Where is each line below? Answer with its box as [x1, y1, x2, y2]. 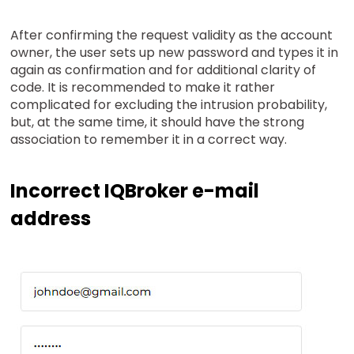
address [10, 205, 92, 232]
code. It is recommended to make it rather [10, 77, 276, 96]
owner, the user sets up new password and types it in [10, 43, 339, 62]
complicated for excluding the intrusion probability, [10, 95, 328, 114]
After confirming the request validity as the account [10, 25, 333, 44]
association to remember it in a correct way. [10, 130, 288, 149]
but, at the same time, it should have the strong [10, 112, 305, 131]
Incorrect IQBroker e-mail [10, 177, 260, 204]
